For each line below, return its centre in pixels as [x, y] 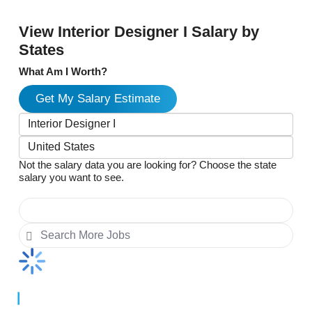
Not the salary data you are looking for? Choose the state [148, 164]
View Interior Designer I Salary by [139, 31]
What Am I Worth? [63, 72]
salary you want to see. [71, 177]
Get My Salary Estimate [97, 98]
